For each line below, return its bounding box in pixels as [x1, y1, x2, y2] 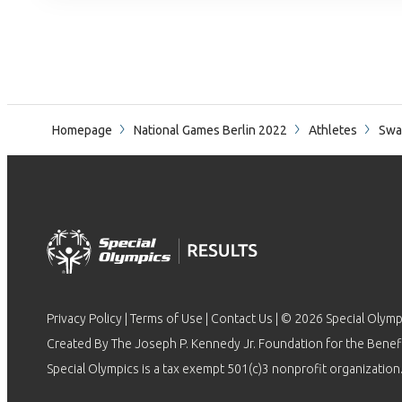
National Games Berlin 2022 [134, 123, 287, 137]
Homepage [52, 123, 112, 137]
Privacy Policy [47, 311, 122, 326]
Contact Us [211, 311, 273, 326]
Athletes [309, 123, 357, 137]
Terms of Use [130, 311, 203, 326]
